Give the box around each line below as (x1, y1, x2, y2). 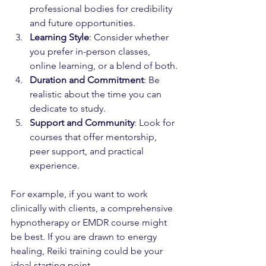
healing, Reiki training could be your (11, 245, 165, 256)
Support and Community (30, 116, 134, 128)
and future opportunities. (30, 17, 135, 28)
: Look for (134, 116, 177, 128)
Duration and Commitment (30, 74, 144, 85)
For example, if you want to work (11, 188, 150, 199)
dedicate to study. (30, 102, 106, 114)
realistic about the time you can (30, 88, 164, 100)
